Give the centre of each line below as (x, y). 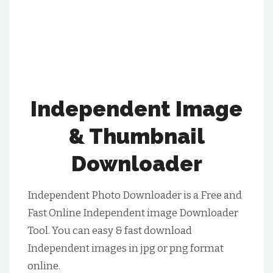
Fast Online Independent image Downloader (133, 213)
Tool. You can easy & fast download (110, 231)
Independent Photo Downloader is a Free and (135, 195)
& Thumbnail (136, 136)
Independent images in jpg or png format (126, 248)
